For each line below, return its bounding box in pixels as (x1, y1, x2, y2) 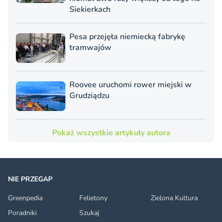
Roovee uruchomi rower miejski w (69, 79, 192, 91)
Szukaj (79, 208, 99, 218)
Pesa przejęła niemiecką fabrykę (69, 31, 185, 43)
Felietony (79, 193, 108, 203)
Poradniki (8, 208, 37, 218)
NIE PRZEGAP (8, 174, 53, 184)
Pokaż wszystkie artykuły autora (52, 127, 170, 139)
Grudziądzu (69, 90, 110, 102)
